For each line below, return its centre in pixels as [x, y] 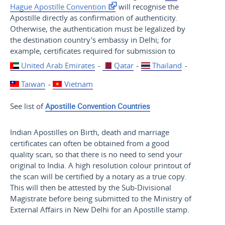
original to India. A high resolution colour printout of [100, 165]
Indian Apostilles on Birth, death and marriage [89, 132]
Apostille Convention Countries [97, 106]
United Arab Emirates [58, 66]
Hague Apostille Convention [58, 6]
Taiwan [33, 84]
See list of [27, 106]
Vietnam [78, 84]
